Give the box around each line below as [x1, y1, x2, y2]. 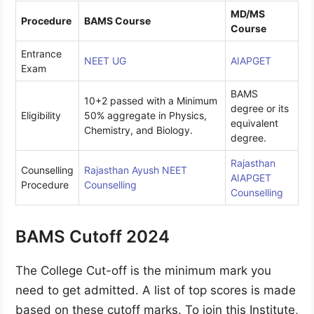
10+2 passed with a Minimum [84, 94, 217, 107]
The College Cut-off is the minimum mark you [15, 263, 271, 278]
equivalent [231, 116, 278, 129]
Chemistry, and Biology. [84, 123, 193, 136]
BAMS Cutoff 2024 [15, 226, 170, 247]
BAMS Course [84, 14, 151, 27]
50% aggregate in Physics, [84, 109, 207, 121]
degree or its [231, 102, 289, 114]
